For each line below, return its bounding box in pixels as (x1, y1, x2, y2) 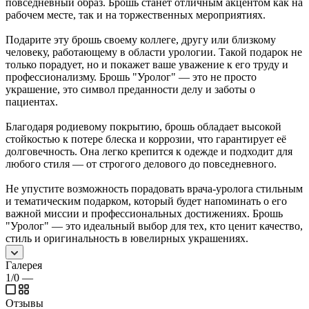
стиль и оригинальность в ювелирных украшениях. (6, 232, 248, 244)
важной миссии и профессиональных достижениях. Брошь (6, 207, 283, 219)
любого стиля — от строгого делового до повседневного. (6, 157, 277, 170)
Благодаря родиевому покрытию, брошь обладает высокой (6, 120, 281, 132)
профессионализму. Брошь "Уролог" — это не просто (6, 70, 257, 83)
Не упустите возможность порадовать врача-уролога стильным (6, 182, 303, 195)
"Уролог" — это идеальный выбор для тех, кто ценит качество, (6, 219, 303, 232)
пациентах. (6, 95, 58, 108)
